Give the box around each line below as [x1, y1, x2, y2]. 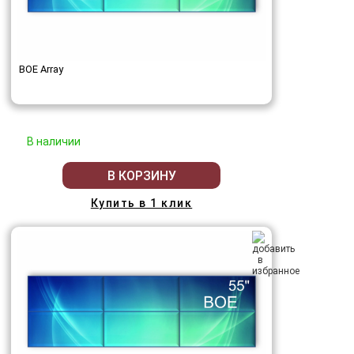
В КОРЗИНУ [107, 168, 176, 183]
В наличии [27, 135, 81, 149]
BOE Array [19, 63, 63, 76]
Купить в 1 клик [90, 197, 193, 210]
